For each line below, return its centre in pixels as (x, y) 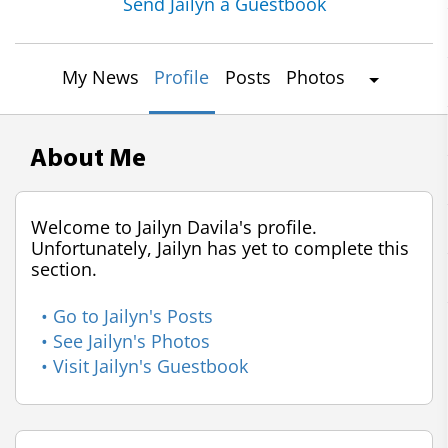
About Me (88, 159)
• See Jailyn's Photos (125, 341)
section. (64, 269)
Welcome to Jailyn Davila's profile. (174, 227)
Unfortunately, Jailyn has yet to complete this (220, 248)
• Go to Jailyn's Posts (127, 316)
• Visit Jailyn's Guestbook (144, 366)
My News (101, 77)
